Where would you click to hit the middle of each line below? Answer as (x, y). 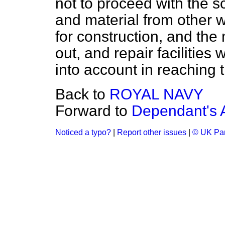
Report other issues (152, 132)
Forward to (93, 111)
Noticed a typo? (83, 132)
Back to (82, 94)
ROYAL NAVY (156, 94)
